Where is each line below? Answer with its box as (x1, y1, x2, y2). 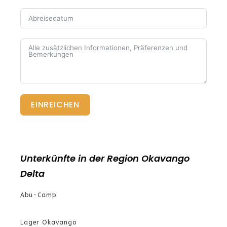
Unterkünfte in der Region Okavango (20, 152, 190, 165)
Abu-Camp (20, 192, 57, 199)
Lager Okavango (20, 219, 77, 226)
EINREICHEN (31, 99, 80, 110)
